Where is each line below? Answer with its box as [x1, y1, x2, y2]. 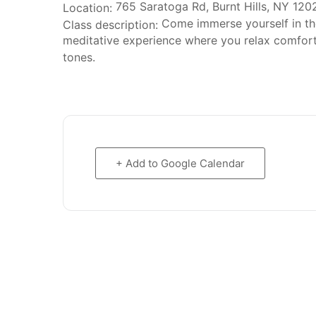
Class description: [63, 17, 158, 32]
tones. [63, 50, 95, 64]
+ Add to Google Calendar [116, 157, 245, 170]
